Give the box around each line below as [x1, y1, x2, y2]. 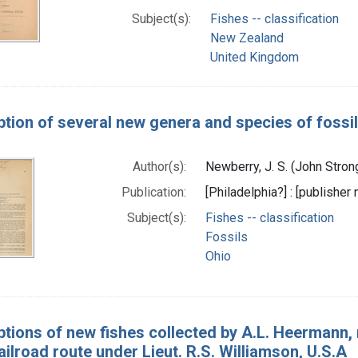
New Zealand [209, 30, 284, 46]
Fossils [205, 229, 249, 245]
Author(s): [133, 158, 187, 174]
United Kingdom [209, 49, 299, 65]
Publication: [121, 184, 187, 200]
